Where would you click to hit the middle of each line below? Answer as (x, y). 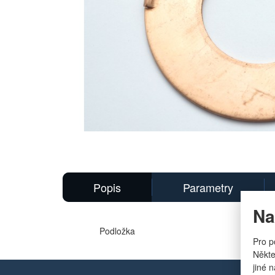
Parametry (208, 187)
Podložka (117, 231)
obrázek (78, 144)
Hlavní (74, 135)
